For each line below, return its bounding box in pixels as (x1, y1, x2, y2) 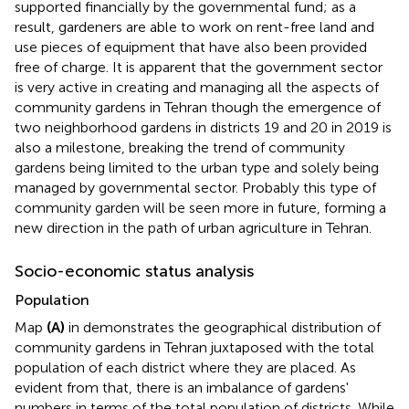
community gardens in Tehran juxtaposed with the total (15, 338, 374, 356)
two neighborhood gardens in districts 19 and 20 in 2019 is (15, 118, 392, 136)
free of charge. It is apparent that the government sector (15, 58, 383, 76)
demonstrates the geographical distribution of (83, 318, 381, 336)
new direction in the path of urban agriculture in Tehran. (15, 218, 372, 236)
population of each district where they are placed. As (15, 358, 356, 376)
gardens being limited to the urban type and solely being (15, 158, 379, 176)
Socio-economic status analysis (15, 260, 254, 281)
